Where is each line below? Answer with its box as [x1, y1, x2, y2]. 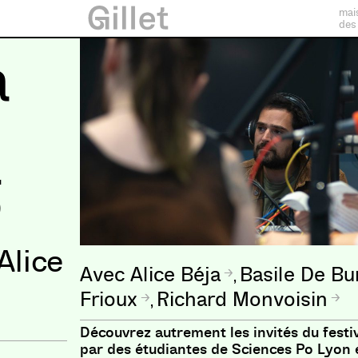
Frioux [80, 287, 138, 313]
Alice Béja [130, 262, 221, 288]
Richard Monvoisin [157, 287, 328, 313]
